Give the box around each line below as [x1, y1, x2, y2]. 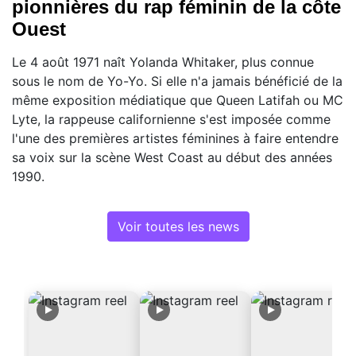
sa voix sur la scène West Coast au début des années [12, 149, 332, 165]
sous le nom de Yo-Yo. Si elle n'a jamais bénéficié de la [12, 72, 342, 89]
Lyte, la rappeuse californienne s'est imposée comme [12, 110, 331, 127]
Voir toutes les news [117, 218, 239, 234]
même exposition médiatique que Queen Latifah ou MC [12, 91, 343, 108]
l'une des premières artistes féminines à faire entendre [12, 130, 339, 146]
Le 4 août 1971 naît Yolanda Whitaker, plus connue [12, 53, 314, 70]
